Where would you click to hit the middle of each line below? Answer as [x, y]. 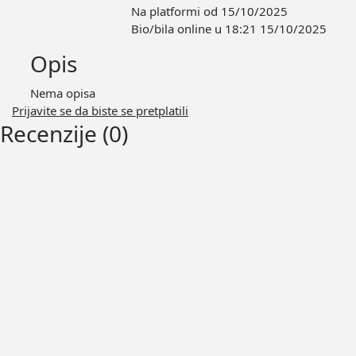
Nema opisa [62, 93]
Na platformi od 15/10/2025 [209, 12]
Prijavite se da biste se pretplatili [100, 110]
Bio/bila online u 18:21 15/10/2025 [229, 29]
